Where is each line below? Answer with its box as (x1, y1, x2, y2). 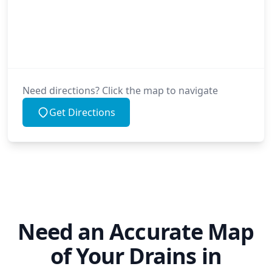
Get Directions (49, 106, 115, 119)
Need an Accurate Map (18, 217, 254, 246)
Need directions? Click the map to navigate (22, 84, 218, 97)
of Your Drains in (50, 241, 222, 271)
